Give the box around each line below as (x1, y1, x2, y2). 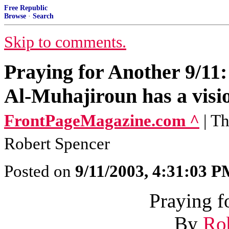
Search (33, 12, 54, 20)
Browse (4, 12, 26, 20)
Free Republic (4, 4, 48, 12)
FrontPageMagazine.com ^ (4, 111, 199, 130)
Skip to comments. (4, 33, 126, 51)
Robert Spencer (4, 134, 110, 153)
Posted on (4, 162, 75, 180)
